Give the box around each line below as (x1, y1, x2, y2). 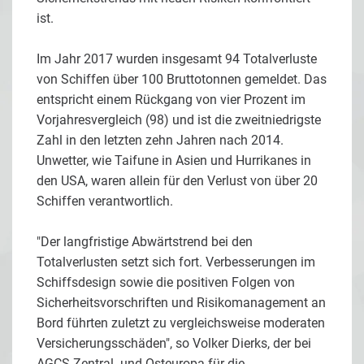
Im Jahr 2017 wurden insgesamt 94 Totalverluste (37, 50, 317, 67)
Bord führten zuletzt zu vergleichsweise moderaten (37, 314, 325, 331)
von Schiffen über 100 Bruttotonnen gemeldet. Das (37, 71, 327, 87)
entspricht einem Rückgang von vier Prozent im (37, 91, 305, 107)
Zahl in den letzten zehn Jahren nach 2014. (37, 132, 284, 148)
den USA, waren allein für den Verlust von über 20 (37, 172, 318, 188)
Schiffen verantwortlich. (37, 193, 173, 209)
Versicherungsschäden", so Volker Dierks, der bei (37, 335, 311, 351)
